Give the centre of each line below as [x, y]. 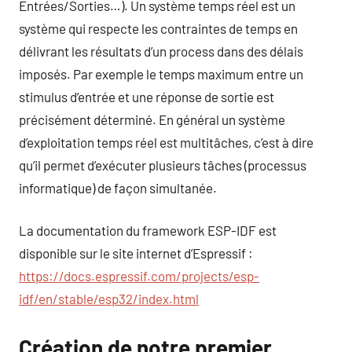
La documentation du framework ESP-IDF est [148, 231]
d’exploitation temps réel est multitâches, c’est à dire [166, 142]
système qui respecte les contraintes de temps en [158, 28]
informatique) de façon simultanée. [118, 187]
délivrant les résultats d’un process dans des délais [161, 51]
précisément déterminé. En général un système [152, 119]
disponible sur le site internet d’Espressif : [136, 253]
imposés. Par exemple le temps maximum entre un [161, 73]
